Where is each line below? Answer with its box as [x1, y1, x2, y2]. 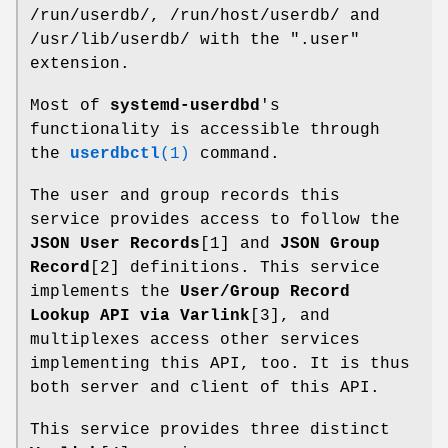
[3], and [250, 306, 330, 325]
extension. [30, 54, 130, 73]
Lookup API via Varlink [30, 306, 250, 325]
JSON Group [280, 234, 380, 253]
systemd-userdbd [110, 96, 260, 115]
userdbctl [70, 144, 160, 163]
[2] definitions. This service [90, 258, 380, 277]
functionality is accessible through [30, 120, 380, 139]
